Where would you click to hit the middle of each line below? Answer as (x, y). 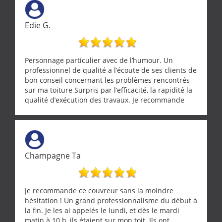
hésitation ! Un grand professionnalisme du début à (111, 200)
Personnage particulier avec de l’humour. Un (99, 60)
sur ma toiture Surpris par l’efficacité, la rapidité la (109, 90)
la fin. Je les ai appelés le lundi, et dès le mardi (102, 210)
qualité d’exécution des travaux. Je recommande (105, 100)
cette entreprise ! (53, 110)
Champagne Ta (53, 155)
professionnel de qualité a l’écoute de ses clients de (111, 70)
